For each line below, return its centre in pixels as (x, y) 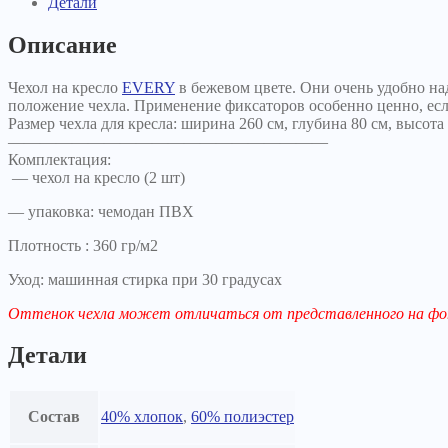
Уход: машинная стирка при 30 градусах (145, 279)
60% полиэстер (242, 417)
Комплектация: (59, 159)
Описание (62, 44)
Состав (54, 417)
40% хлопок (142, 417)
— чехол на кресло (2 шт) (96, 177)
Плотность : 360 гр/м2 (83, 245)
